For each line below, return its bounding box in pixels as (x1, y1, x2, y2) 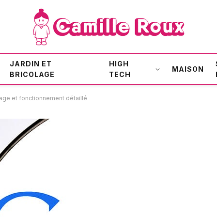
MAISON (172, 65, 204, 73)
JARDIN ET (10, 60, 52, 68)
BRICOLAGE (10, 70, 55, 78)
